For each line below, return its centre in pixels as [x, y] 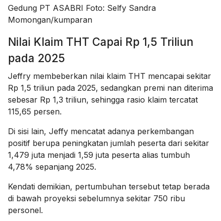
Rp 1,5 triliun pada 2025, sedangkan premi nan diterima [110, 88]
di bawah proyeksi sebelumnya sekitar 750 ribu [96, 198]
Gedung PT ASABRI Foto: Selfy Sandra [82, 8]
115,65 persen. [35, 111]
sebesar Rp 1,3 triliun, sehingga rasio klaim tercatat [103, 99]
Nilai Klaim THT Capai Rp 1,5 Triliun [101, 41]
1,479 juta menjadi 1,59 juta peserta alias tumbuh [99, 155]
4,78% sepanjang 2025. [52, 166]
